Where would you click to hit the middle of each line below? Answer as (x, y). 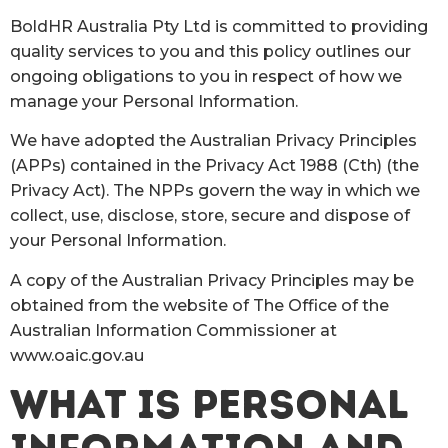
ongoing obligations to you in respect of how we (206, 77)
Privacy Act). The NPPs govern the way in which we (215, 191)
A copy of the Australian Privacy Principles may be (212, 280)
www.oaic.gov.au (77, 355)
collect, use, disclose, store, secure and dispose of (210, 216)
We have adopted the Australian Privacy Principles (213, 141)
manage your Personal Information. (154, 102)
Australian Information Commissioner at (173, 330)
